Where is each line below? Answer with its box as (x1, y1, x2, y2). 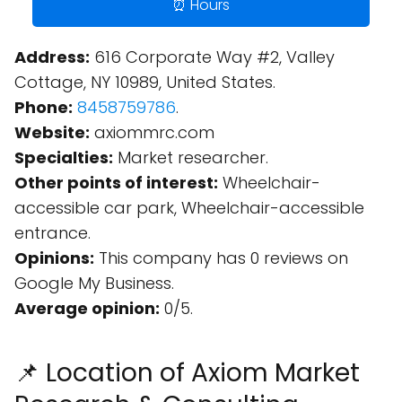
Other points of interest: (14, 171, 218, 194)
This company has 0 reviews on (94, 247, 348, 269)
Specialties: (14, 146, 113, 169)
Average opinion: (14, 297, 160, 319)
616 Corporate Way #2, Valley (90, 46, 335, 68)
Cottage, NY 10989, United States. (14, 71, 275, 93)
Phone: (14, 96, 73, 118)
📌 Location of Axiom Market (14, 355, 360, 390)
